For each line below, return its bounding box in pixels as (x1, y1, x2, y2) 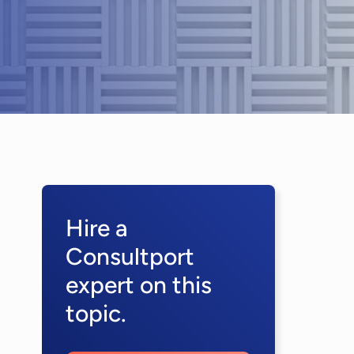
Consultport (66, 242, 194, 271)
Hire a (66, 213, 127, 243)
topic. (66, 299, 126, 328)
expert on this (66, 270, 212, 299)
